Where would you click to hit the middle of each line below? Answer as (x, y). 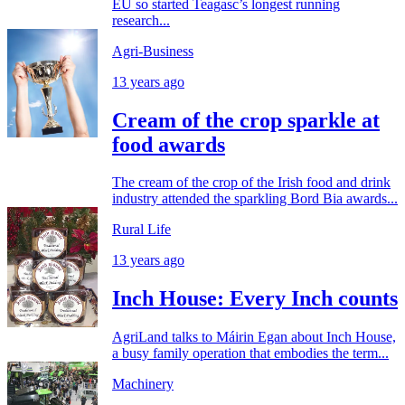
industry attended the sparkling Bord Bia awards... (255, 199)
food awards (169, 144)
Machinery (143, 384)
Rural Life (141, 230)
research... (141, 20)
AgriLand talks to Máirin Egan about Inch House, (254, 337)
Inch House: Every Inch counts (255, 299)
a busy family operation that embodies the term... (250, 353)
